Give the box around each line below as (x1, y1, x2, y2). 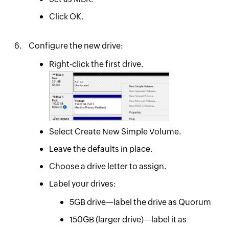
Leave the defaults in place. (49, 144, 152, 154)
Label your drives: (49, 178, 116, 189)
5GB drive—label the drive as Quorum (69, 197, 211, 207)
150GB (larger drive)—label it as (69, 214, 187, 224)
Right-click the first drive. (49, 59, 143, 70)
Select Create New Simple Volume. (49, 126, 181, 136)
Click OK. (49, 12, 83, 22)
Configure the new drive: (28, 41, 123, 51)
